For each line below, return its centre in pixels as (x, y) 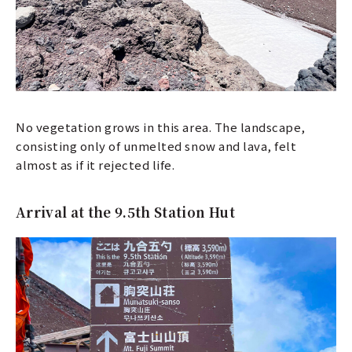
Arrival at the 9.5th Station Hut (125, 211)
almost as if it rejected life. (95, 164)
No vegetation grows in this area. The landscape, (161, 126)
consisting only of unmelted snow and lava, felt (156, 145)
